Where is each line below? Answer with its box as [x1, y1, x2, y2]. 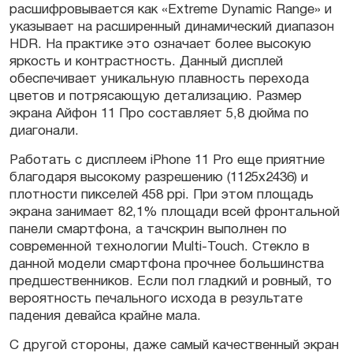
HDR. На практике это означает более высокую [9, 39, 311, 51]
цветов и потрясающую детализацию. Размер [9, 91, 302, 103]
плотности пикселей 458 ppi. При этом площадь [9, 189, 314, 202]
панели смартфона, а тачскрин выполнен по [9, 224, 287, 236]
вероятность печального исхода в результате [9, 293, 303, 306]
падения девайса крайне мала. [9, 310, 205, 323]
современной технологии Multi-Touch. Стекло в [9, 241, 310, 254]
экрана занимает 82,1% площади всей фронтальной [9, 206, 340, 219]
